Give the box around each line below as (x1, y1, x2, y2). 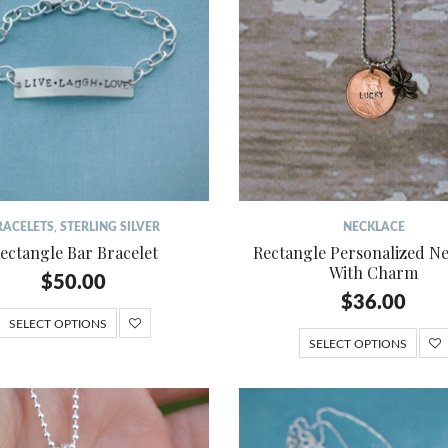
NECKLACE (342, 220, 405, 233)
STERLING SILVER (60, 220, 161, 233)
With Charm (329, 261, 419, 283)
